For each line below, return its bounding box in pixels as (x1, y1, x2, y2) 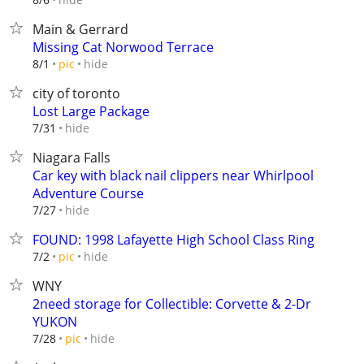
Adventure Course (32, 184, 144, 202)
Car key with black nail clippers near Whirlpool (32, 167, 314, 184)
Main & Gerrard (32, 20, 128, 38)
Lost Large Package (32, 102, 149, 120)
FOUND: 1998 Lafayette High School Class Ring (32, 231, 314, 249)
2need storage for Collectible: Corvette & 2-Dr (32, 295, 311, 313)
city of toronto (32, 84, 120, 102)
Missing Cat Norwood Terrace (32, 38, 214, 56)
